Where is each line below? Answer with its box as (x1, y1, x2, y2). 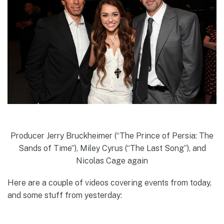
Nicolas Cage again (76, 155, 148, 165)
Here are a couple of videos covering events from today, (7, 177, 211, 187)
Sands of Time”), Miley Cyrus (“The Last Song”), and (18, 143, 206, 153)
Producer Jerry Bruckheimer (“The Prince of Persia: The (10, 130, 213, 140)
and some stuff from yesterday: (7, 190, 122, 200)
